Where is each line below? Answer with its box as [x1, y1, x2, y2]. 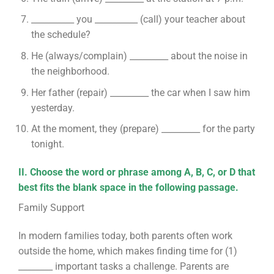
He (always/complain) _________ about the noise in [31, 50, 248, 62]
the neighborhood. [31, 65, 109, 77]
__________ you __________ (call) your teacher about [31, 13, 245, 26]
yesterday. [31, 102, 75, 114]
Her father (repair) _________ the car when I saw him [31, 86, 250, 98]
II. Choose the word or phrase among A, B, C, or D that [18, 166, 255, 178]
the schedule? [31, 29, 91, 41]
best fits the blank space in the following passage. [18, 181, 239, 193]
